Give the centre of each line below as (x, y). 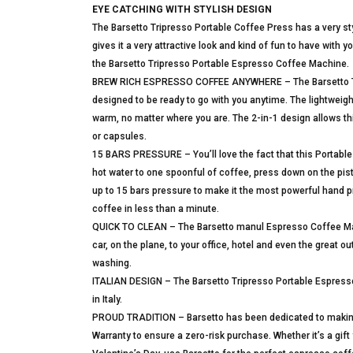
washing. (112, 263)
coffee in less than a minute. (156, 209)
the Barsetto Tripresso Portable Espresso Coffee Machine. (221, 64)
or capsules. (119, 136)
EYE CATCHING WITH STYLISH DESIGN (182, 9)
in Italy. (107, 299)
